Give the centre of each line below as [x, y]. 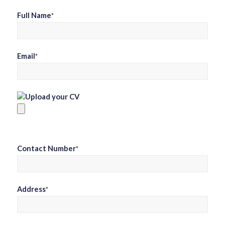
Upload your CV [52, 97]
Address [31, 189]
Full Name [34, 15]
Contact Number [46, 148]
